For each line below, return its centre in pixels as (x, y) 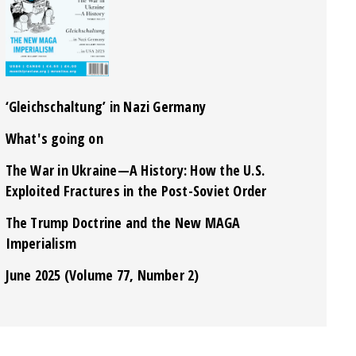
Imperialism (41, 243)
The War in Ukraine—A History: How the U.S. (135, 170)
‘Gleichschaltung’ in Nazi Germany (106, 106)
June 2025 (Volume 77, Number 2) (102, 275)
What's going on (54, 138)
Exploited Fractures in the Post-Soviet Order (136, 190)
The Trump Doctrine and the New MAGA (123, 222)
